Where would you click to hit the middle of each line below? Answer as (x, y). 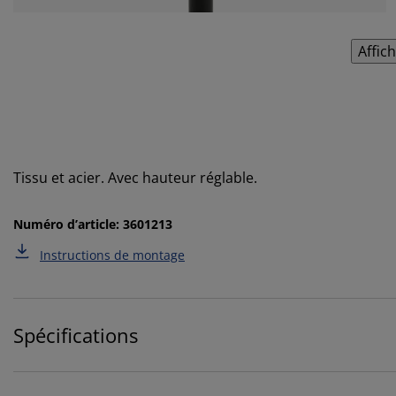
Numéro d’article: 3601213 (93, 224)
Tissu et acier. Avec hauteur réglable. (135, 177)
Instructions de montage (112, 255)
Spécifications (76, 335)
